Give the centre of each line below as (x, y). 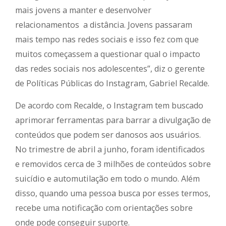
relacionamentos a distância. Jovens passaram (104, 25)
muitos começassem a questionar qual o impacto (108, 54)
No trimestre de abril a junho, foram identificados (110, 150)
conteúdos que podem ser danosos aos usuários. (108, 135)
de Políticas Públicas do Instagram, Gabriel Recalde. (112, 83)
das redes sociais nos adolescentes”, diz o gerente (110, 69)
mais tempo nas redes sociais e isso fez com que (107, 40)
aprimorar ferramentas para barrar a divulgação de (113, 120)
